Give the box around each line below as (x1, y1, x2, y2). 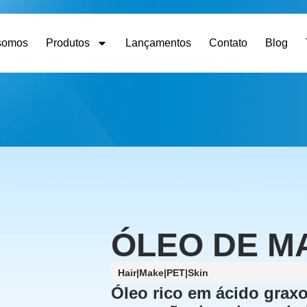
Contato (208, 37, 247, 49)
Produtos (45, 37, 90, 49)
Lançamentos (125, 37, 191, 49)
